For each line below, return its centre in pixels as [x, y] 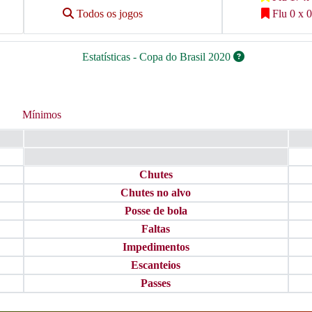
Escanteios [156, 265]
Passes [156, 283]
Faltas [156, 229]
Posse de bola [156, 211]
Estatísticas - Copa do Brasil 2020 [157, 57]
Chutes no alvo [156, 193]
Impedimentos [156, 247]
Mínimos [42, 115]
